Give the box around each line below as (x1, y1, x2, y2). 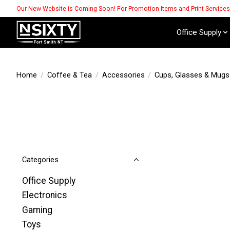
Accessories (102, 70, 145, 80)
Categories (22, 155, 59, 164)
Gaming (22, 204, 52, 215)
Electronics (22, 190, 67, 201)
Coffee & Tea (47, 70, 92, 80)
